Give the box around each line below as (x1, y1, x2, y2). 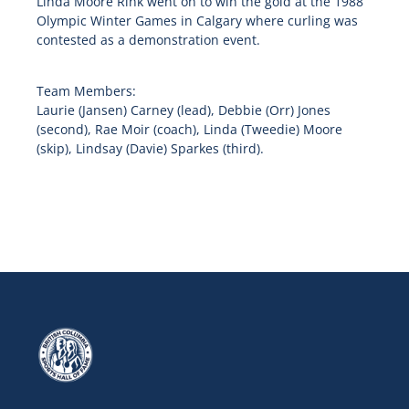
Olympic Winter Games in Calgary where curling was (36, 12, 358, 30)
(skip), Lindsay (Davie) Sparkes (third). (36, 140, 264, 158)
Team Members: (36, 82, 136, 100)
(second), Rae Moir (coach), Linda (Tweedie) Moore (36, 121, 342, 139)
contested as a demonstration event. (36, 31, 260, 49)
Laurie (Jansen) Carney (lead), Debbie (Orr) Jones (36, 101, 330, 120)
